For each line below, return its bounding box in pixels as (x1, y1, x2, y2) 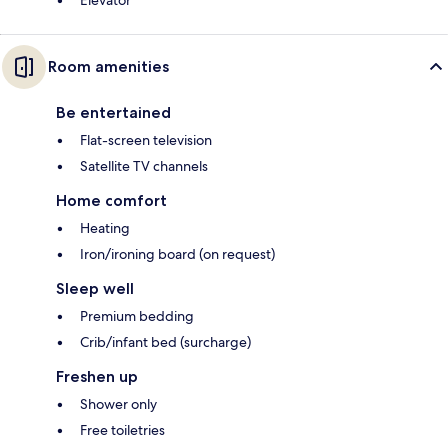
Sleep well (56, 279, 134, 299)
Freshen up (56, 367, 138, 387)
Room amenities (48, 57, 169, 77)
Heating (80, 219, 130, 238)
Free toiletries (80, 421, 165, 440)
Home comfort (56, 191, 167, 211)
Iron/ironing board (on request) (80, 245, 275, 264)
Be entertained (56, 103, 171, 123)
